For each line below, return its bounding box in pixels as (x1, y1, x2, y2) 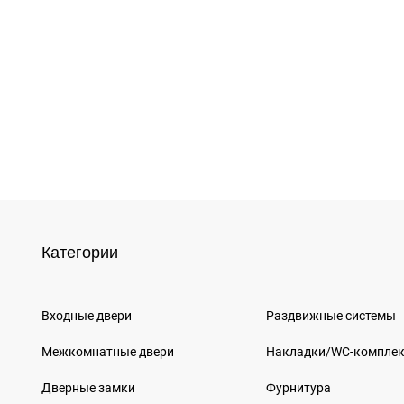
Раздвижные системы (266, 308, 397, 323)
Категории (41, 243, 118, 262)
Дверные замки (41, 380, 135, 395)
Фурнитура (266, 380, 332, 395)
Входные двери (41, 308, 132, 323)
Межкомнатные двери (41, 344, 174, 359)
